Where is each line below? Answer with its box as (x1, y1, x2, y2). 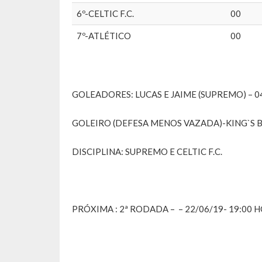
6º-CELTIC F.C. (77, 8, 134, 19)
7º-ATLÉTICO (77, 30, 131, 42)
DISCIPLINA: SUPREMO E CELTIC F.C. (72, 146, 222, 157)
